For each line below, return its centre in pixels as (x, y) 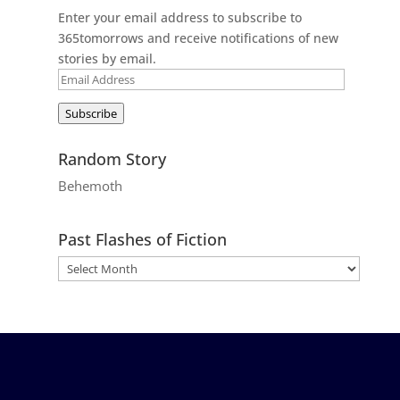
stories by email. (107, 58)
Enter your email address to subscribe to (179, 17)
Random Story (112, 158)
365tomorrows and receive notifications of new (198, 37)
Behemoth (90, 185)
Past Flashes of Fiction (142, 239)
